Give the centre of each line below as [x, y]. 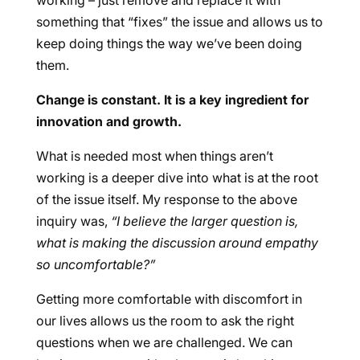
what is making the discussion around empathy [177, 243]
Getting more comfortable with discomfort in [169, 299]
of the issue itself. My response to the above [166, 200]
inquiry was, [73, 221]
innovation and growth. [108, 122]
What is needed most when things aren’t [154, 156]
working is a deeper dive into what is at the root [177, 178]
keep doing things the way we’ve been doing [169, 44]
